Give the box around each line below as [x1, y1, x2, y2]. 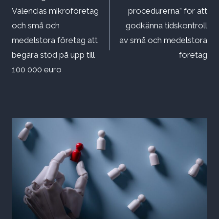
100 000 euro [12, 65, 62, 75]
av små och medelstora [119, 35, 207, 45]
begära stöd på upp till [12, 50, 94, 60]
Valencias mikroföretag [12, 6, 99, 16]
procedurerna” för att [128, 6, 207, 16]
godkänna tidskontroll [126, 21, 207, 31]
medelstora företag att [12, 35, 98, 45]
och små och [12, 21, 60, 31]
